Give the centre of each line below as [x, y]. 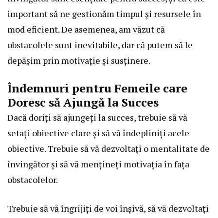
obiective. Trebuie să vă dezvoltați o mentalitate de [109, 149]
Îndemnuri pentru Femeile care [97, 88]
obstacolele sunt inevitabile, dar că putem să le [100, 45]
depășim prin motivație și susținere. [79, 61]
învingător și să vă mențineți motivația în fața [98, 164]
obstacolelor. [33, 180]
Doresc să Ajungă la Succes [83, 102]
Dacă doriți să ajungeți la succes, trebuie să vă [97, 118]
